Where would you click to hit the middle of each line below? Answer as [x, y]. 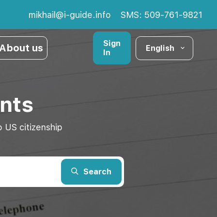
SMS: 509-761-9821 [162, 15]
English [160, 48]
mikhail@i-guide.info [70, 15]
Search [97, 171]
